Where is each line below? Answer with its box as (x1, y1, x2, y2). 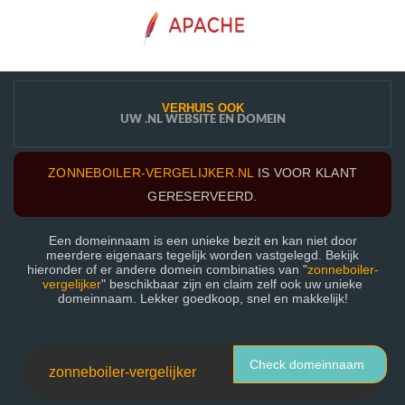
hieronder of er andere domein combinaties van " (26, 262, 307, 277)
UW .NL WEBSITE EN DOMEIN (119, 114, 286, 126)
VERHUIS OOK (161, 101, 244, 115)
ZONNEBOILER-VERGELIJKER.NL (48, 165, 254, 180)
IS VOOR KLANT (253, 165, 357, 180)
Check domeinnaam (250, 357, 364, 372)
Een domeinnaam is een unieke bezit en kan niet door (48, 233, 357, 248)
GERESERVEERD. (147, 189, 258, 203)
